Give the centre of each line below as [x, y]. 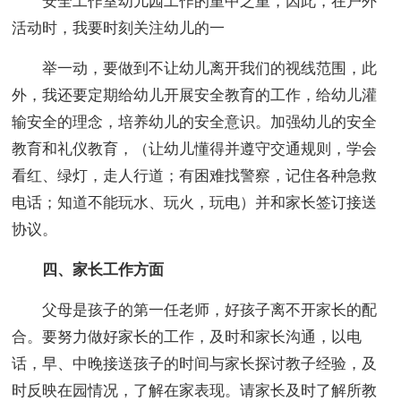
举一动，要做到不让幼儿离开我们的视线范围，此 [195, 69]
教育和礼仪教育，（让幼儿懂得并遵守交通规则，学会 [195, 149]
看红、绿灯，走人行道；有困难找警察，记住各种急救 [195, 176]
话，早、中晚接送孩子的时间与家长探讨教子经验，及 [195, 364]
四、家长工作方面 [88, 270]
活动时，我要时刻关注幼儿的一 [119, 29]
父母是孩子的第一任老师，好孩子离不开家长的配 [195, 311]
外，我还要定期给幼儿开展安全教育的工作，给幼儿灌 [195, 96]
